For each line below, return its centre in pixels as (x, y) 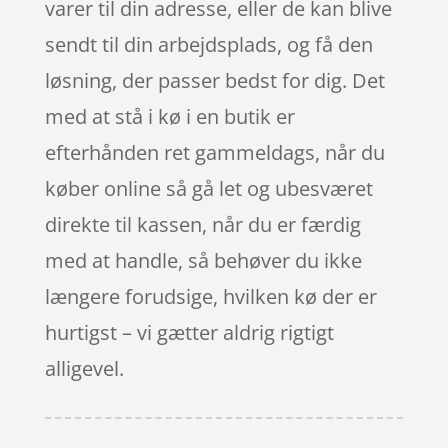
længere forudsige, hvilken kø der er (210, 296)
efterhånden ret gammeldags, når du (214, 152)
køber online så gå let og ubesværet (208, 188)
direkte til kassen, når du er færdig (202, 224)
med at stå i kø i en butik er (169, 116)
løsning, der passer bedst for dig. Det (214, 80)
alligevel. (84, 368)
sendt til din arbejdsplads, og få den (208, 44)
